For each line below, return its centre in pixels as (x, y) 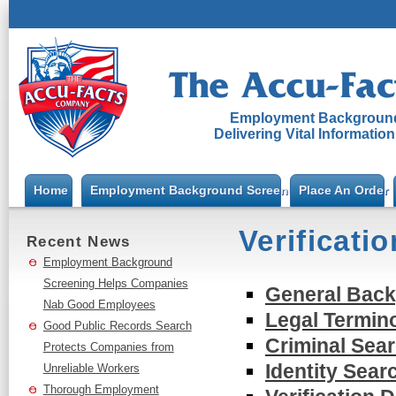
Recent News (79, 242)
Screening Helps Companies (115, 283)
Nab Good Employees (99, 305)
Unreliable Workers (91, 368)
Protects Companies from (108, 347)
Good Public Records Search (117, 326)
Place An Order (343, 190)
